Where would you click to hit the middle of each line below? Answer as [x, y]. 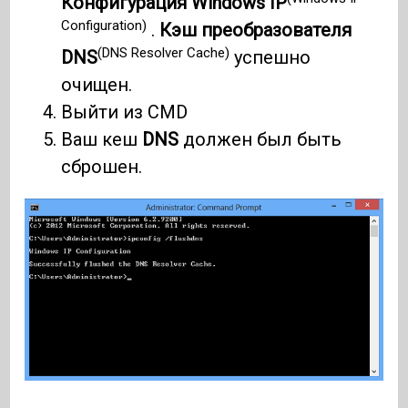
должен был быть [260, 140]
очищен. [97, 85]
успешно [270, 58]
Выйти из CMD [125, 112]
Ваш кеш [102, 140]
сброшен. [102, 167]
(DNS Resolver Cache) [164, 52]
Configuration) [104, 25]
